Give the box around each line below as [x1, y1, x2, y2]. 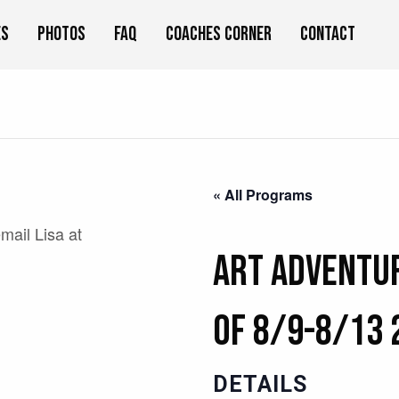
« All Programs [212, 183, 313, 205]
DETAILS [212, 370, 307, 397]
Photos [37, 22, 85, 47]
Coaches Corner [166, 22, 272, 47]
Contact [300, 22, 355, 47]
